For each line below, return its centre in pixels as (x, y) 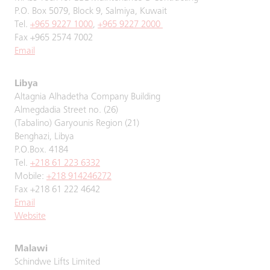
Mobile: (30, 177)
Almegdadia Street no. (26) (66, 110)
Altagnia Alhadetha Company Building (87, 97)
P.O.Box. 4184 (41, 150)
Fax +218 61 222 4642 (57, 190)
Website (30, 216)
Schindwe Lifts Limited (57, 262)
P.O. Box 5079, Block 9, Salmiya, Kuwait (91, 11)
